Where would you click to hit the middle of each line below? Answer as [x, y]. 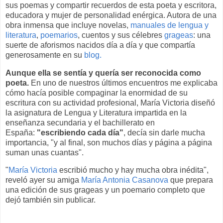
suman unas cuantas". [45, 152]
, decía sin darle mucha [164, 132]
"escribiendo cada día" [80, 132]
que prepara [192, 180]
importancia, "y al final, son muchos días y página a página [109, 142]
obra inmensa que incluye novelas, [68, 25]
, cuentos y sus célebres [121, 35]
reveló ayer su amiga [43, 180]
